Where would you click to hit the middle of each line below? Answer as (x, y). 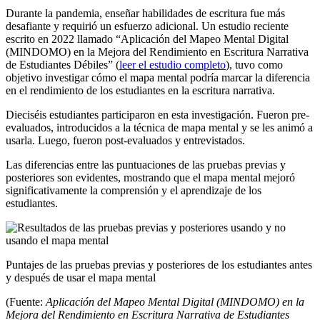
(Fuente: (26, 301)
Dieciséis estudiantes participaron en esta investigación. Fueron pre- (157, 114)
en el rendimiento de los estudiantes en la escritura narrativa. (140, 90)
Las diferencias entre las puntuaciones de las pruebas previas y (146, 164)
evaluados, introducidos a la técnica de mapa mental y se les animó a (159, 127)
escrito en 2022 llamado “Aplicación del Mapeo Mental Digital (147, 39)
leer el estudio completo (172, 64)
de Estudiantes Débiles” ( (62, 64)
